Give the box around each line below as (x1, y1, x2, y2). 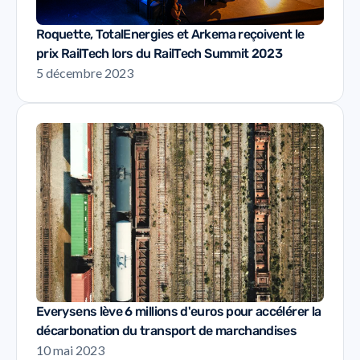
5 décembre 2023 (36, 64, 133, 80)
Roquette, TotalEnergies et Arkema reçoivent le (36, 26, 305, 42)
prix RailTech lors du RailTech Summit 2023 (36, 45, 283, 61)
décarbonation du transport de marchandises (36, 323, 297, 339)
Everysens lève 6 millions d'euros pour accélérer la (36, 304, 321, 320)
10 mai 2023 (36, 342, 104, 358)
